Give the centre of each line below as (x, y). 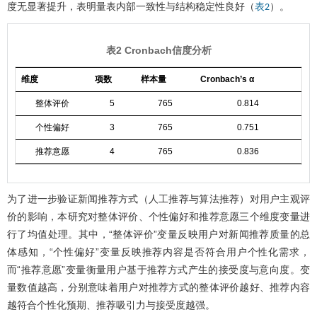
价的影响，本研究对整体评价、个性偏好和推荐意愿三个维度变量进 (158, 216)
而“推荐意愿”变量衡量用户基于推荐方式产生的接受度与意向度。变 (158, 269)
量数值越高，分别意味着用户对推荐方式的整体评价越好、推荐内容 (158, 287)
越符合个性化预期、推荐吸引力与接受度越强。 (111, 305)
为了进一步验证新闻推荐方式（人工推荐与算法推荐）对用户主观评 (158, 198)
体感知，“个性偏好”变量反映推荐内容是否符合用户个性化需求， (158, 252)
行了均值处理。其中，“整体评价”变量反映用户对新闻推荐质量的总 (158, 234)
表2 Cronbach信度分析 (158, 50)
